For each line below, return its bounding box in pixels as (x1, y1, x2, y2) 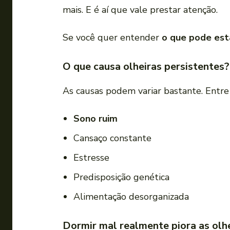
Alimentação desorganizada (73, 190, 189, 203)
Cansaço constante (73, 132, 151, 145)
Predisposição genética (73, 171, 169, 184)
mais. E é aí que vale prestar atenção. (63, 4, 218, 16)
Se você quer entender (63, 31, 162, 44)
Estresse (73, 151, 109, 164)
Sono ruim (73, 112, 118, 125)
